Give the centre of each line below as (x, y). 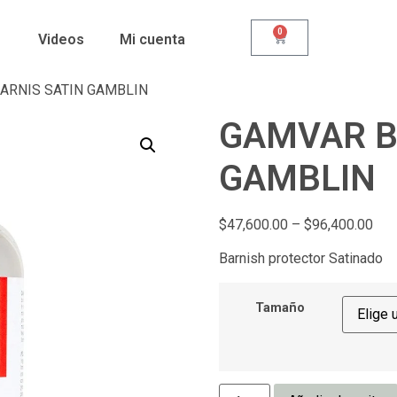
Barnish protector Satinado (300, 259)
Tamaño (280, 307)
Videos (61, 39)
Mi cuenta (152, 39)
